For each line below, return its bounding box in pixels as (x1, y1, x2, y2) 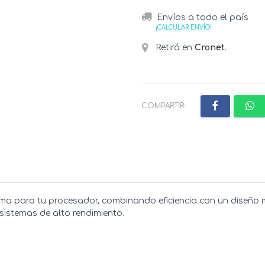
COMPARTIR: (141, 101, 185, 110)
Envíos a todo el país (157, 13, 248, 22)
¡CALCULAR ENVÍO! (156, 24, 212, 31)
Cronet (195, 43, 225, 52)
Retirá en (153, 43, 195, 52)
